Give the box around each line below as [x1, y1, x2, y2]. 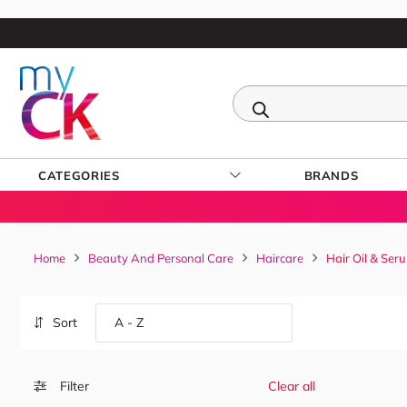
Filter [60, 378, 89, 394]
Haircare [256, 251, 303, 265]
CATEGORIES [38, 167, 120, 183]
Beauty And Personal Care [88, 251, 233, 265]
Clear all [268, 378, 315, 394]
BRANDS [303, 167, 359, 183]
